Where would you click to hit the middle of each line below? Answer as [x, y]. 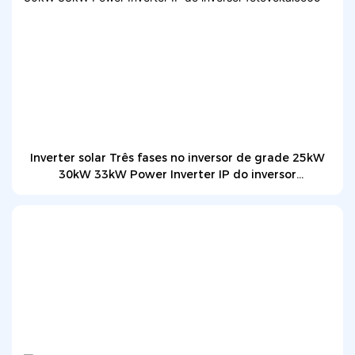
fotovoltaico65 [177, 191]
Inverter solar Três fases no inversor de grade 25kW [177, 157]
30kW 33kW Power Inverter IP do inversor [177, 174]
